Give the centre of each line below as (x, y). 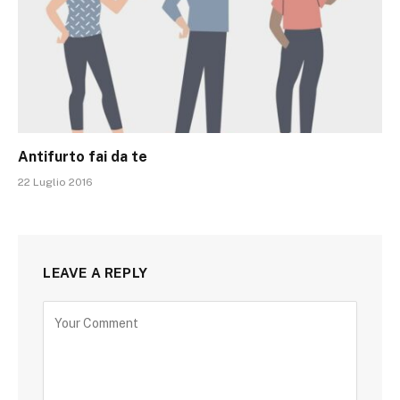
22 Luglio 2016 (55, 182)
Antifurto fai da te (83, 156)
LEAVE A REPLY (96, 272)
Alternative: (76, 309)
